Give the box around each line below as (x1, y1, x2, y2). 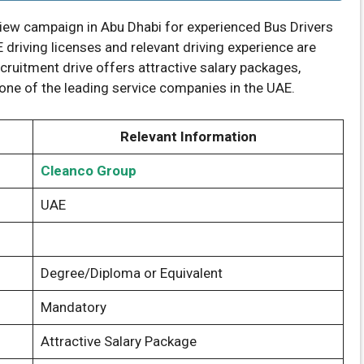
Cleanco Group (40, 162, 136, 179)
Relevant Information (119, 128, 257, 145)
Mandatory (40, 298, 106, 315)
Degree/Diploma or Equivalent (40, 264, 223, 281)
